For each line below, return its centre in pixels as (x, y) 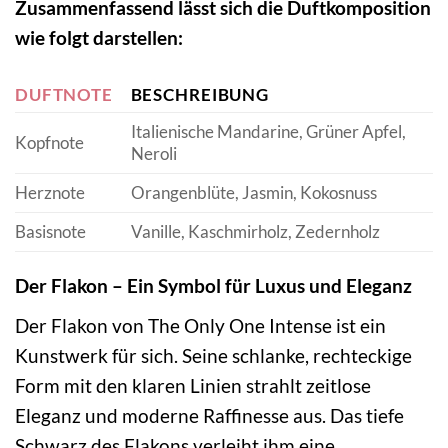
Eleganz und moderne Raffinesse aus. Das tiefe (209, 415)
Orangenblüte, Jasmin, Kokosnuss (253, 193)
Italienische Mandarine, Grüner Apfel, (268, 132)
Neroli (153, 154)
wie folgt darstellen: (99, 38)
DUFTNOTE (64, 95)
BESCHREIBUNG (199, 95)
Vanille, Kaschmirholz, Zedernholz (255, 232)
